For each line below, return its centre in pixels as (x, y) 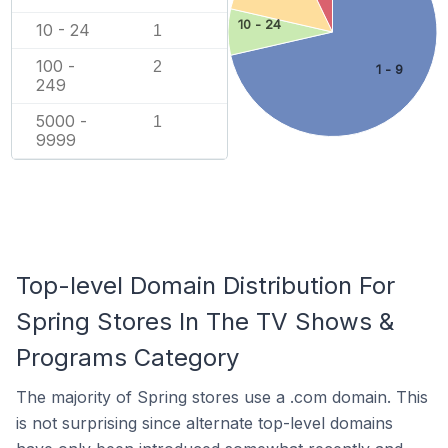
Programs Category (127, 357)
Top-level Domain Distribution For (205, 285)
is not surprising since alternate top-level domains (204, 423)
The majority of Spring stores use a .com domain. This (222, 397)
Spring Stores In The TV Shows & (205, 321)
